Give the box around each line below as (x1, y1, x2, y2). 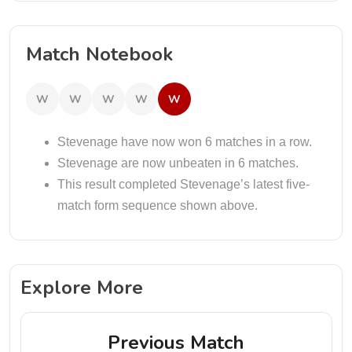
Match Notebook (26, 42, 173, 67)
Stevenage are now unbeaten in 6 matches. (57, 156, 299, 170)
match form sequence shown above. (57, 199, 258, 212)
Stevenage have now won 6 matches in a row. (57, 135, 312, 148)
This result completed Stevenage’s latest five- (57, 178, 310, 191)
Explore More (20, 274, 143, 300)
